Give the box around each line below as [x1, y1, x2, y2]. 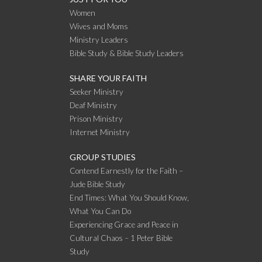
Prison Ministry [70, 113, 123, 123]
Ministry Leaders [70, 35, 128, 44]
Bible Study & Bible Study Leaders [70, 48, 184, 58]
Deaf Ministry [70, 100, 117, 110]
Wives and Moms [70, 21, 128, 31]
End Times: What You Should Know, [70, 192, 189, 202]
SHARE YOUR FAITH [70, 73, 147, 83]
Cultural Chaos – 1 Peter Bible [70, 233, 173, 243]
